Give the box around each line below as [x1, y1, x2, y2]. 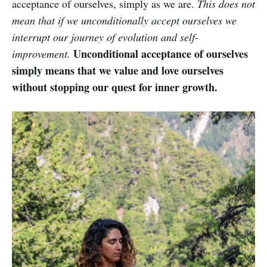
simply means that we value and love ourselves [12, 62, 223, 78]
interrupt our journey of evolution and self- [12, 29, 198, 44]
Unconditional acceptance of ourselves [70, 45, 248, 61]
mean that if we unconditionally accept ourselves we [12, 13, 237, 27]
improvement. [12, 46, 70, 61]
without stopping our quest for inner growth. [12, 79, 218, 95]
